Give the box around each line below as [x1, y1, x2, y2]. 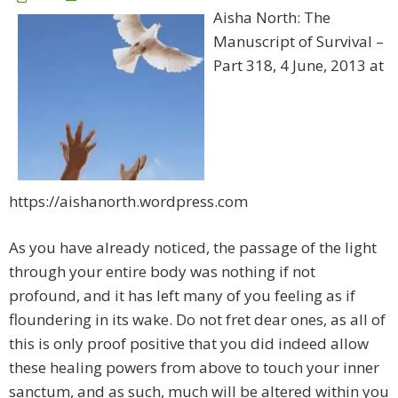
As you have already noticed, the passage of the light [9, 237, 377, 259]
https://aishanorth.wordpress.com [9, 191, 248, 212]
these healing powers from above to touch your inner [9, 357, 379, 378]
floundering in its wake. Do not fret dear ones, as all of [9, 309, 386, 330]
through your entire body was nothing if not [9, 261, 315, 283]
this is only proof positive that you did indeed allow [9, 333, 369, 354]
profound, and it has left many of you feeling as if [9, 285, 355, 306]
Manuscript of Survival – [213, 31, 384, 52]
